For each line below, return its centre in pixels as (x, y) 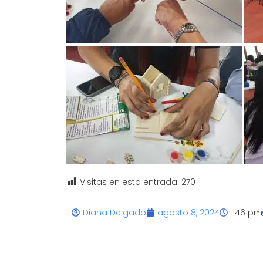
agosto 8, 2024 (188, 212)
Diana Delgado (114, 212)
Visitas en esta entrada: (129, 182)
